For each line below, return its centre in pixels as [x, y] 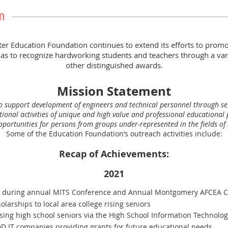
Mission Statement [114, 91]
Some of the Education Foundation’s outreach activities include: [114, 134]
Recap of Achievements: [114, 154]
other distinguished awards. [114, 65]
